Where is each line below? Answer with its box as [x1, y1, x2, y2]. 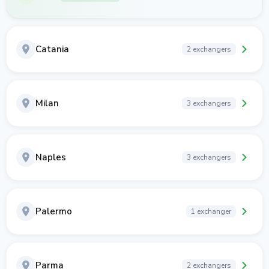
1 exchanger [191, 207, 231, 216]
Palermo [35, 205, 72, 217]
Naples [35, 151, 66, 163]
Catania [35, 43, 69, 55]
